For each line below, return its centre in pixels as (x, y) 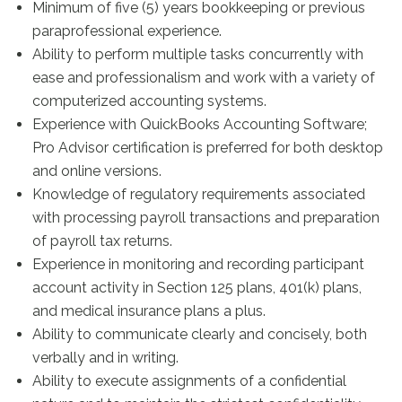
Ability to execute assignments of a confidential (190, 381)
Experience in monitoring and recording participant (199, 264)
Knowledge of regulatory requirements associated (199, 194)
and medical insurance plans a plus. (149, 311)
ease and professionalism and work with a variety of (204, 78)
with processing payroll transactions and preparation (206, 218)
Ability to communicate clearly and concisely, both (200, 334)
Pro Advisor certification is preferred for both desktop (208, 148)
